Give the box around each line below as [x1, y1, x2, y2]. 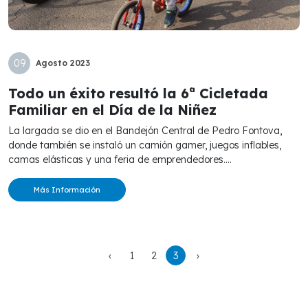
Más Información [34, 185, 100, 195]
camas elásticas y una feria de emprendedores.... [8, 153, 232, 166]
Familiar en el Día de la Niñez [8, 101, 217, 119]
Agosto [36, 58, 70, 69]
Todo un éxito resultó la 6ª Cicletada [8, 85, 268, 102]
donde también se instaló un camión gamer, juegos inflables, [8, 139, 281, 152]
